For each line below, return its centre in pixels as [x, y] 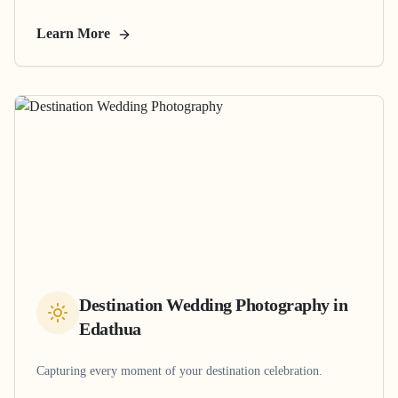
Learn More [75, 33]
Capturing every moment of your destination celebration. [179, 370]
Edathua [110, 328]
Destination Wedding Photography [204, 304]
